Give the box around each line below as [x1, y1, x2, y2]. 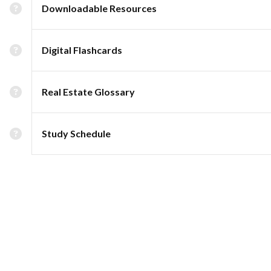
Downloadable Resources [42, 2, 157, 14]
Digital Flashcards [42, 44, 122, 56]
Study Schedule [42, 128, 111, 139]
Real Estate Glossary [42, 86, 135, 97]
